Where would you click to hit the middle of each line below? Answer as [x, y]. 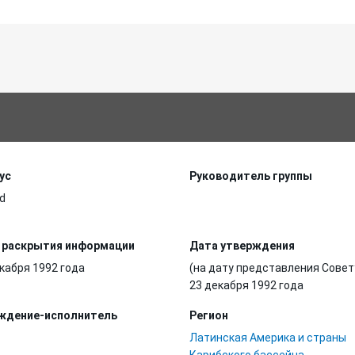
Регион [209, 315]
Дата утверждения [242, 246]
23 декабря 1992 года [246, 285]
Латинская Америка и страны [268, 338]
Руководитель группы [251, 176]
